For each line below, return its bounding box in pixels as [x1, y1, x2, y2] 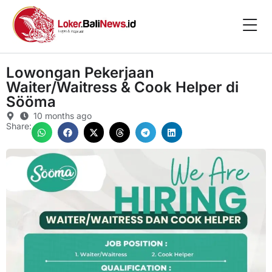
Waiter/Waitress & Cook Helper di [6, 78, 239, 97]
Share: [6, 121, 32, 132]
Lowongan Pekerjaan [6, 64, 154, 82]
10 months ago [33, 110, 92, 121]
